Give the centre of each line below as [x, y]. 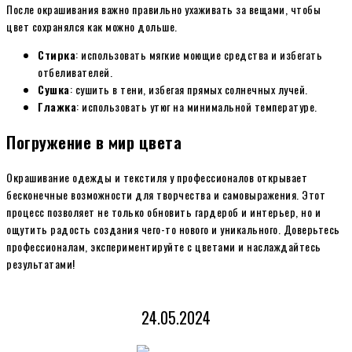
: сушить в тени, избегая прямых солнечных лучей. [189, 89]
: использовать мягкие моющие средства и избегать [199, 54]
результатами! [41, 263]
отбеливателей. [75, 71]
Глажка [57, 106]
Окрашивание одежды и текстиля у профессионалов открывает [157, 177]
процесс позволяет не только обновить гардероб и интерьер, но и [163, 211]
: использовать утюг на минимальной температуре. [197, 106]
